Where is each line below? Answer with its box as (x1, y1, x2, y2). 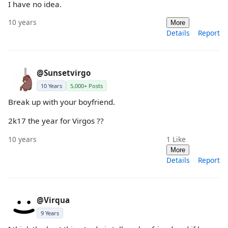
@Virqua (37, 194, 70, 205)
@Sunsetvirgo (37, 68, 91, 78)
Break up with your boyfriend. (8, 97, 115, 107)
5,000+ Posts (70, 82, 103, 90)
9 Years (41, 209, 59, 217)
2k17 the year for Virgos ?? (8, 116, 104, 126)
